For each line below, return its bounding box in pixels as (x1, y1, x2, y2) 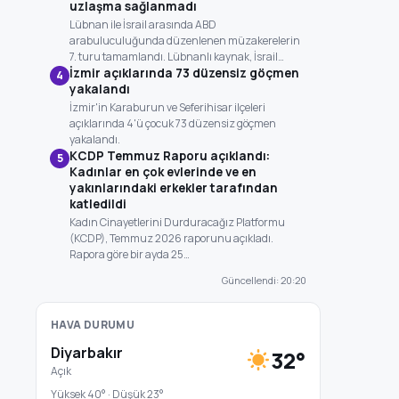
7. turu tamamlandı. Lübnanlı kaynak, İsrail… (69, 49, 284, 64)
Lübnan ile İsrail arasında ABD (69, 17, 216, 32)
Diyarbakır (51, 343, 123, 362)
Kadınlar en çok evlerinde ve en (69, 164, 256, 180)
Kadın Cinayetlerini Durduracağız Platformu (69, 215, 285, 230)
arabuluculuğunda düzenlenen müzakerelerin (69, 33, 300, 48)
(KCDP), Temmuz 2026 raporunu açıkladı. (69, 231, 273, 246)
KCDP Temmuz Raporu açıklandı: (69, 148, 270, 164)
